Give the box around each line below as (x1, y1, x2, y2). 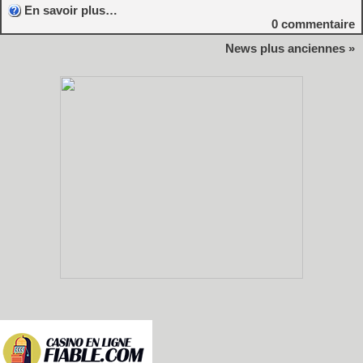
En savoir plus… (24, 2, 117, 17)
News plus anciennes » (225, 41, 355, 55)
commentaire (278, 16, 355, 31)
